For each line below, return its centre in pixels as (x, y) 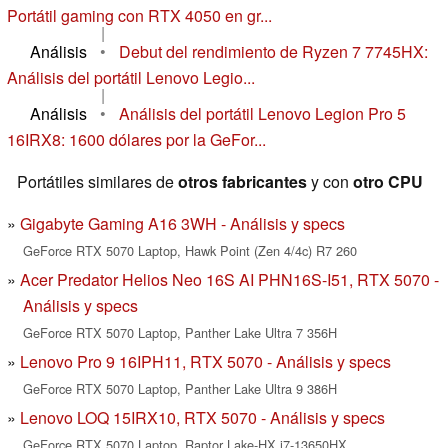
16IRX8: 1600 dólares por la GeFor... (136, 140)
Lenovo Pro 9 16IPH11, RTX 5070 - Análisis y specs (205, 362)
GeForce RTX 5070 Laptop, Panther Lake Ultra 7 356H (180, 333)
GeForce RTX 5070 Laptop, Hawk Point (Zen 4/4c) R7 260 (190, 251)
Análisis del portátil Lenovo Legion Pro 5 (262, 114)
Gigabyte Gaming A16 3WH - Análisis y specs (182, 224)
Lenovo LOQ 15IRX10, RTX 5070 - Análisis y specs (202, 418)
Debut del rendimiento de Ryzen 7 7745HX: (273, 52)
